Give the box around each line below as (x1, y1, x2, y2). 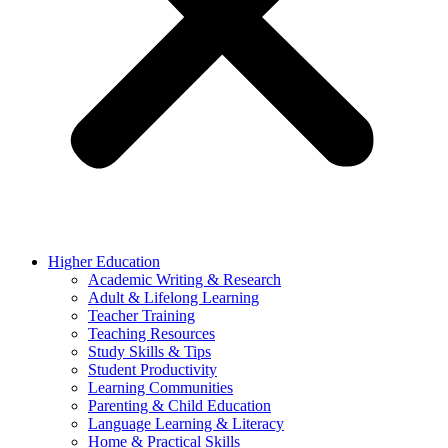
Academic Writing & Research (88, 271, 281, 288)
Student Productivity (88, 361, 217, 378)
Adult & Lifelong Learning (88, 289, 259, 306)
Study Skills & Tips (88, 343, 211, 360)
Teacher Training (88, 307, 195, 324)
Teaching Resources (88, 325, 215, 342)
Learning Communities (88, 379, 233, 396)
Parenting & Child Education (88, 397, 271, 414)
